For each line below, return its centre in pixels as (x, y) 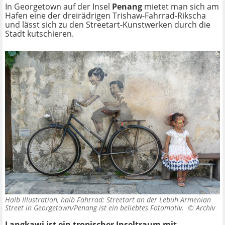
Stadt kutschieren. (39, 34)
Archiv (205, 208)
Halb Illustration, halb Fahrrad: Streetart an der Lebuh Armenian (108, 200)
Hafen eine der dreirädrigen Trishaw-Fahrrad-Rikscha (105, 16)
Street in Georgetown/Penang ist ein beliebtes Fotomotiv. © (100, 208)
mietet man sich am (182, 7)
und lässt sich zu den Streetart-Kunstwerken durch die (108, 25)
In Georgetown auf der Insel (59, 7)
